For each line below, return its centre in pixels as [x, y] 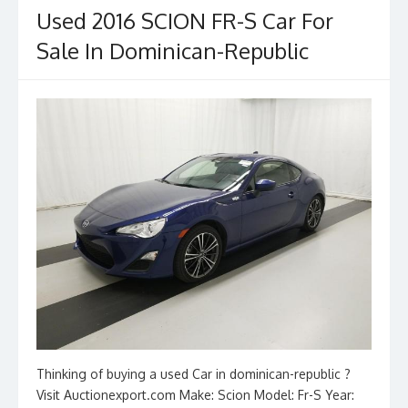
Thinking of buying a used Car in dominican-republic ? [194, 374]
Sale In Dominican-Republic [173, 51]
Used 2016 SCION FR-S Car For [185, 21]
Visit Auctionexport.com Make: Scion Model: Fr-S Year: [195, 395]
